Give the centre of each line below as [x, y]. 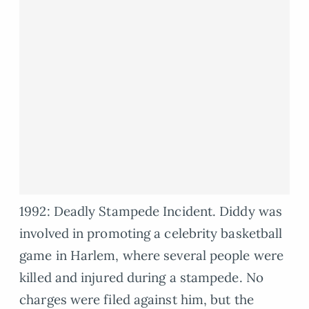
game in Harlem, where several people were [152, 255]
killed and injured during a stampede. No [141, 277]
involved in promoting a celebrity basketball [151, 233]
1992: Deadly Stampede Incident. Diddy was [151, 211]
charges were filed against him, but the [137, 299]
